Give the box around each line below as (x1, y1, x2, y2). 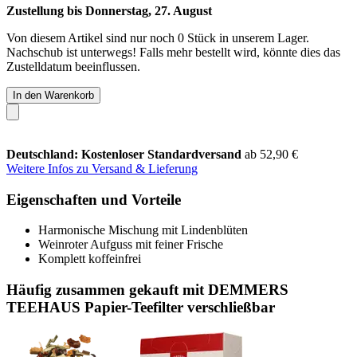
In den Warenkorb (13, 88, 94, 101)
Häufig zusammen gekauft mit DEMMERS (6, 280, 288, 298)
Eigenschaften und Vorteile (6, 190, 181, 208)
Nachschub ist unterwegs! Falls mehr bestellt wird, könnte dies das (6, 45, 340, 59)
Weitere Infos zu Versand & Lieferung (6, 161, 198, 175)
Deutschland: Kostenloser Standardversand (6, 147, 245, 161)
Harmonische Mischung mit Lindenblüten (38, 223, 248, 237)
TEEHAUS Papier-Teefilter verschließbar (6, 298, 275, 316)
